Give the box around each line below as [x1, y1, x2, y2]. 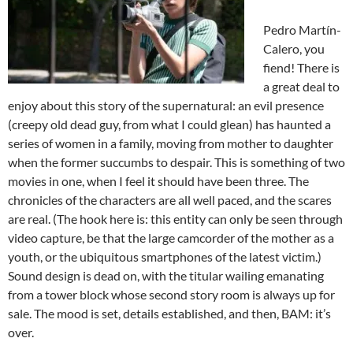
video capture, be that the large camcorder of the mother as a [8, 230, 334, 246]
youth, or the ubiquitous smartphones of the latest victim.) [8, 249, 321, 265]
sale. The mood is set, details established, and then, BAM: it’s [8, 306, 331, 321]
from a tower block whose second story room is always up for [8, 287, 335, 303]
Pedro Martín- [263, 22, 341, 38]
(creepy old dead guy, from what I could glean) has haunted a [8, 117, 331, 132]
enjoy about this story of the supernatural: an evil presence [8, 98, 324, 113]
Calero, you [263, 41, 325, 57]
